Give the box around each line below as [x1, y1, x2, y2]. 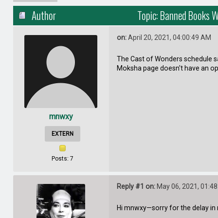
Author [32, 8, 56, 23]
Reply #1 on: [116, 182, 155, 191]
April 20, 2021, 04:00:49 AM [126, 34, 211, 42]
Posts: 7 [51, 155, 73, 162]
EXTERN [51, 130, 73, 137]
